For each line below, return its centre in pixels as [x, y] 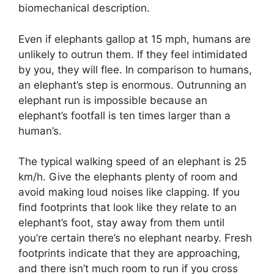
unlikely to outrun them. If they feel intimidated [133, 54]
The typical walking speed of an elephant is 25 [132, 162]
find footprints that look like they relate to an [128, 208]
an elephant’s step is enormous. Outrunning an [132, 85]
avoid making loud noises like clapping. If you [129, 192]
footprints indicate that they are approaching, [129, 254]
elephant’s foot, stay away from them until [121, 223]
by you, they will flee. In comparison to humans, [135, 69]
